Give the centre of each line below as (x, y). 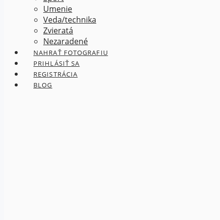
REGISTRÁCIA (56, 74)
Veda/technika (70, 20)
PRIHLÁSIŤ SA (57, 63)
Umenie (58, 9)
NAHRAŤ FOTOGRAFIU (71, 53)
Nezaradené (66, 41)
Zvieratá (58, 30)
